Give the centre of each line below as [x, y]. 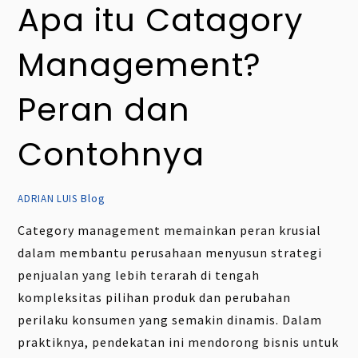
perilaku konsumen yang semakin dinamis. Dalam [170, 320]
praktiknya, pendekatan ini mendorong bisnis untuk [179, 342]
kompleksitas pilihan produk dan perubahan [155, 298]
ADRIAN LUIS [48, 199]
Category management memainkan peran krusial [170, 231]
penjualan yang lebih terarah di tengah [139, 275]
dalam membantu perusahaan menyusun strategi [170, 253]
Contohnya [111, 155]
